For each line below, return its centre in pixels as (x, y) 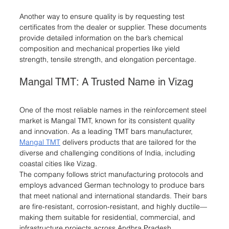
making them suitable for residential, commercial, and (108, 217)
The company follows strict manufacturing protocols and (112, 174)
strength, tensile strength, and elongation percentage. (108, 59)
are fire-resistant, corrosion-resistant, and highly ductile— (113, 206)
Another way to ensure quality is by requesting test (103, 16)
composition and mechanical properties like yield (101, 48)
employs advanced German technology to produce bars (113, 185)
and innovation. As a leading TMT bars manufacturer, (107, 131)
